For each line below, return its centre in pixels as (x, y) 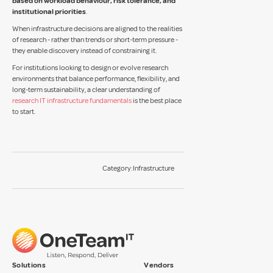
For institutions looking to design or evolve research (90, 68)
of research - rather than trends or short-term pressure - (95, 40)
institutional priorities (49, 12)
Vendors (159, 265)
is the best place (157, 101)
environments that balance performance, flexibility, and (96, 79)
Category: (118, 168)
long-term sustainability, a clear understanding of (86, 90)
